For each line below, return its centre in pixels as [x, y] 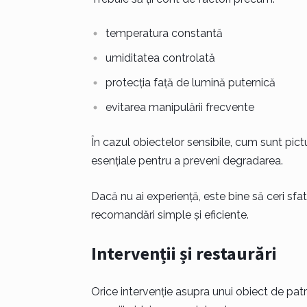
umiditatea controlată [160, 58]
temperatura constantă [164, 33]
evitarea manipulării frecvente [180, 107]
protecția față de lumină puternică [190, 83]
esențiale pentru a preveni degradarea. [187, 161]
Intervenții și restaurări [184, 253]
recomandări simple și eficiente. [170, 215]
